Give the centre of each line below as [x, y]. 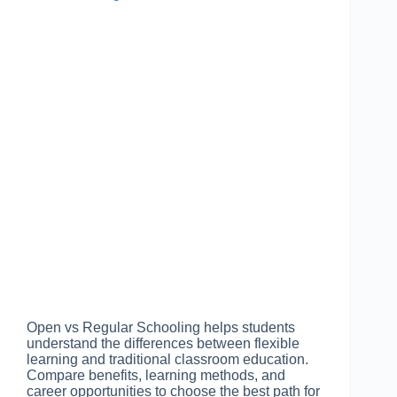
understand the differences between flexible [163, 343]
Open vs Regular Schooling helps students [161, 327]
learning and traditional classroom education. [167, 359]
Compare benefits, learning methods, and [156, 375]
